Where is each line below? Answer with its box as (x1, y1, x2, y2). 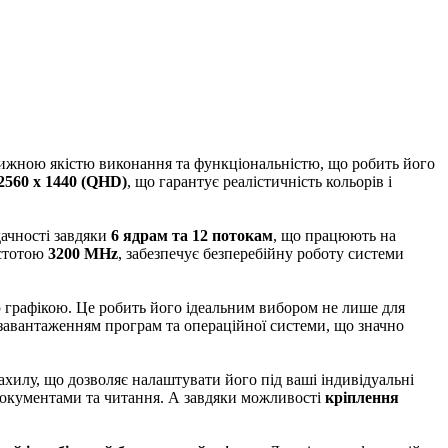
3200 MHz (48, 245, 118, 262)
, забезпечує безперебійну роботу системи (118, 245, 404, 262)
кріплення (325, 389, 399, 406)
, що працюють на (273, 227, 396, 244)
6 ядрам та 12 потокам (111, 227, 273, 244)
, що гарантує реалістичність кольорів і (127, 173, 392, 190)
